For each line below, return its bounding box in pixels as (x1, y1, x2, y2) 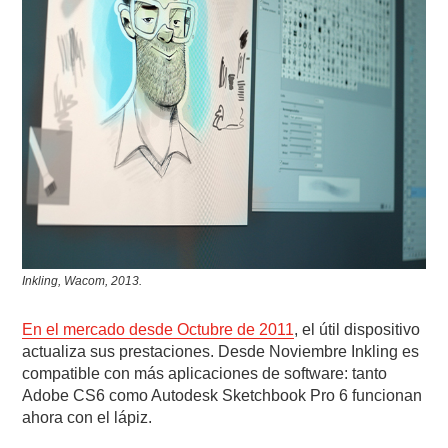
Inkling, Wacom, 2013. (22, 274, 143, 289)
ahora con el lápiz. (22, 409, 153, 427)
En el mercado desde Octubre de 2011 (22, 321, 295, 339)
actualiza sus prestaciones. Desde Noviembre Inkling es (22, 343, 420, 361)
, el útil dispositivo (294, 321, 421, 339)
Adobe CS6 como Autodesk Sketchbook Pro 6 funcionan (22, 387, 423, 405)
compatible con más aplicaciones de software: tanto (22, 365, 388, 383)
